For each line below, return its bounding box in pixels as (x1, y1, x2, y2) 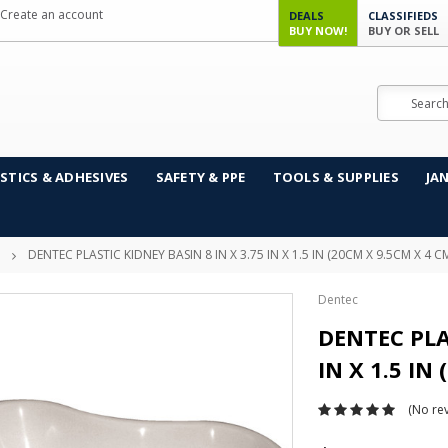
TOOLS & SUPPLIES (272, 168, 399, 186)
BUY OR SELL (368, 23, 439, 38)
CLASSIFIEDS (368, 8, 438, 23)
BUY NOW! (289, 23, 347, 38)
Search (377, 86, 415, 103)
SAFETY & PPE (155, 168, 246, 186)
